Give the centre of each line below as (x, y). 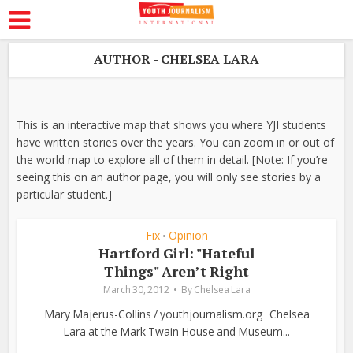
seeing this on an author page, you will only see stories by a (169, 177)
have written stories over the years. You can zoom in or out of (176, 142)
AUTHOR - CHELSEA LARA (176, 59)
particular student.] (65, 194)
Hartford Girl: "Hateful (176, 253)
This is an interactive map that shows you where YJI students (172, 125)
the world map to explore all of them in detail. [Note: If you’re (173, 160)
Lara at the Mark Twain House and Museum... (176, 331)
